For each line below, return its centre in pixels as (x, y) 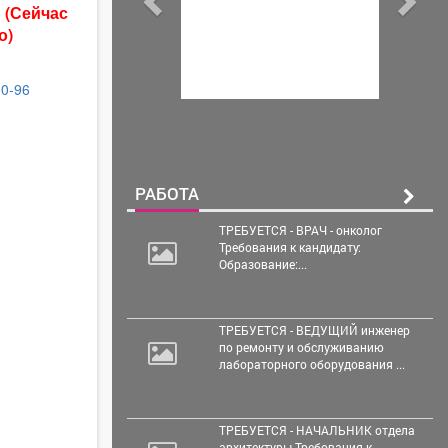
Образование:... (262, 263)
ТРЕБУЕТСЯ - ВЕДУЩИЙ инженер (314, 329)
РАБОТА (167, 193)
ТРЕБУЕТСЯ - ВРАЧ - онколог (300, 229)
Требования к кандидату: (289, 246)
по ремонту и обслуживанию (301, 346)
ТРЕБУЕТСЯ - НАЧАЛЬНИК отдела (316, 429)
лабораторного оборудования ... (311, 363)
